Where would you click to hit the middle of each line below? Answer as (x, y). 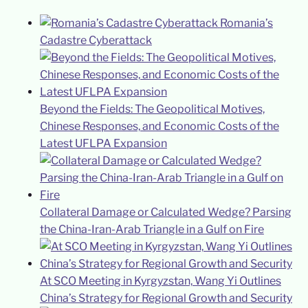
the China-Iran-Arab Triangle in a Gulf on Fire (152, 230)
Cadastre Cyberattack (96, 41)
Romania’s (246, 23)
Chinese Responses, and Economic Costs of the (159, 126)
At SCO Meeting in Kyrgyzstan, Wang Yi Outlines (160, 281)
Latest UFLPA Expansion (103, 144)
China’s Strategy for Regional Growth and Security (166, 298)
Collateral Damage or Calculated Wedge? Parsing (165, 212)
